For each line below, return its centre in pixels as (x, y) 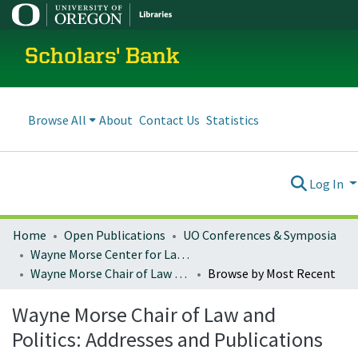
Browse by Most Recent (272, 273)
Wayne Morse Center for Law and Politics (183, 254)
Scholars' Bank (102, 58)
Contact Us (169, 119)
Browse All (57, 119)
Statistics (233, 119)
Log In (328, 183)
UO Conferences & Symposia (260, 235)
